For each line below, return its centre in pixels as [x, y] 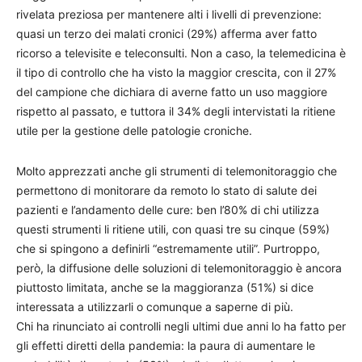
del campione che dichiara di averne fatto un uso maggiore [172, 92]
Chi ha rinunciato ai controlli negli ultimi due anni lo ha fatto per [181, 326]
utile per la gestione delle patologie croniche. [134, 130]
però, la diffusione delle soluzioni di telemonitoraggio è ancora [179, 268]
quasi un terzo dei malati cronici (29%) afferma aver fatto [166, 34]
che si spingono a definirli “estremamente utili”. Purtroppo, [168, 248]
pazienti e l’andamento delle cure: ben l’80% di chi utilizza [168, 210]
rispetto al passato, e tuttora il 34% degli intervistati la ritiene [176, 111]
